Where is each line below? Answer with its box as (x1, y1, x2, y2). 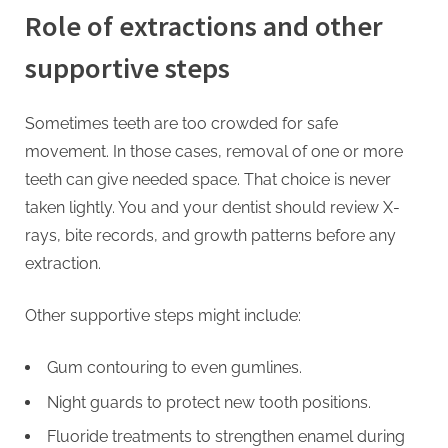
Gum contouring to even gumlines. (47, 358, 302, 378)
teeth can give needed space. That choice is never (25, 170, 391, 190)
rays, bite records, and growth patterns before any (25, 226, 396, 246)
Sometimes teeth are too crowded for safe (25, 114, 338, 134)
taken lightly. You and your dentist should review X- (25, 198, 400, 218)
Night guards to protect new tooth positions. (47, 392, 371, 412)
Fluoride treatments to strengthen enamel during (47, 426, 405, 446)
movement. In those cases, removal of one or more (25, 142, 403, 162)
